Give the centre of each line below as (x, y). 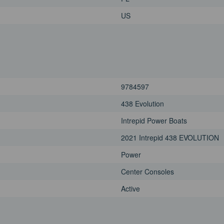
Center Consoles (147, 172)
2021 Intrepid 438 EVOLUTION (170, 138)
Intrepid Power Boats (154, 121)
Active (130, 189)
